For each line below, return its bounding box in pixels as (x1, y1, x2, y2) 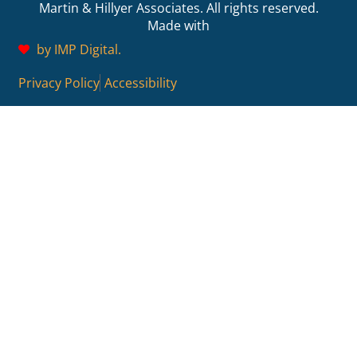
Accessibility (104, 73, 177, 92)
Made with (147, 16, 210, 34)
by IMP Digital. (36, 40, 121, 58)
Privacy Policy (18, 73, 100, 92)
